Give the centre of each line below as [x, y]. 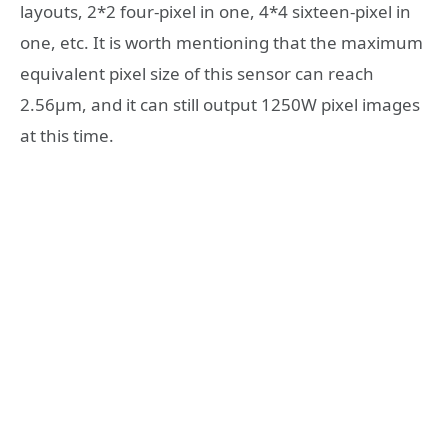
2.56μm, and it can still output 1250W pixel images [220, 104]
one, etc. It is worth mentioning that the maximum [221, 42]
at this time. [67, 135]
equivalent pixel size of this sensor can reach [197, 73]
